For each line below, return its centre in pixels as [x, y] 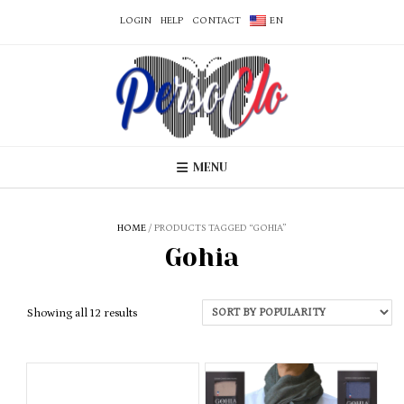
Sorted [153, 313]
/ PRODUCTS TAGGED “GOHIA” [216, 229]
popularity [163, 347]
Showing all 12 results [82, 314]
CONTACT [216, 21]
